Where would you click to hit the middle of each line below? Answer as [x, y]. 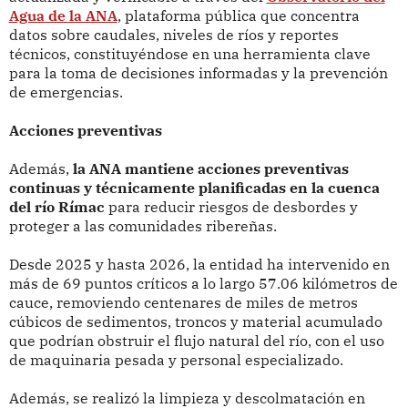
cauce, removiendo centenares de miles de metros [183, 302]
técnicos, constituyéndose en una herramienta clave [189, 53]
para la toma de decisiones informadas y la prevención [198, 72]
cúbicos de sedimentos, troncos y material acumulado [195, 321]
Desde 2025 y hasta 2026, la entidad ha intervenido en [199, 264]
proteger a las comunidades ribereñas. [144, 225]
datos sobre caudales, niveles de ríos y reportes [173, 34]
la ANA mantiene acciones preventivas [210, 168]
